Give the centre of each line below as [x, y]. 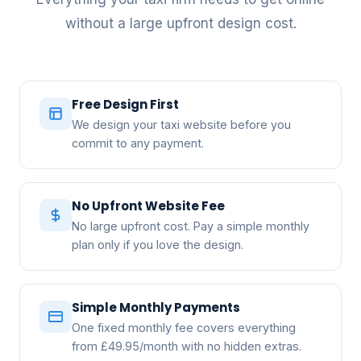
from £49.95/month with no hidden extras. [187, 346]
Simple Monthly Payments [156, 307]
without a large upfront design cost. [180, 23]
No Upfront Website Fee [148, 205]
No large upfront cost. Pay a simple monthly [191, 226]
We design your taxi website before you [181, 124]
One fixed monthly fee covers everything [184, 327]
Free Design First [125, 104]
